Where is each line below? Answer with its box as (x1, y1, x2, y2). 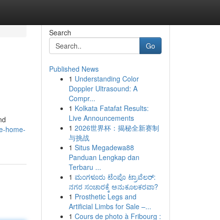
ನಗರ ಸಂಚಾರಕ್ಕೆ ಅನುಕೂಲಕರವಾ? (68, 182, 158, 192)
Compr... (68, 93, 95, 103)
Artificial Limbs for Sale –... (68, 201, 151, 211)
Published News (49, 64, 99, 74)
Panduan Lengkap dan (68, 152, 139, 162)
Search (49, 27, 71, 37)
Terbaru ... (68, 162, 101, 172)
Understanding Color (74, 74, 139, 83)
